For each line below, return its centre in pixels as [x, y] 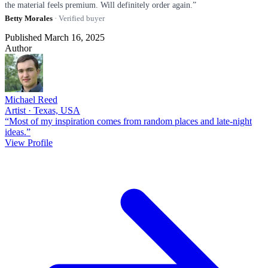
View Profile [29, 142]
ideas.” [18, 132]
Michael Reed [31, 99]
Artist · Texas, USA [42, 110]
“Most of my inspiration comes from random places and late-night [128, 121]
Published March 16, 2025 [55, 37]
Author [18, 48]
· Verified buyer [79, 18]
